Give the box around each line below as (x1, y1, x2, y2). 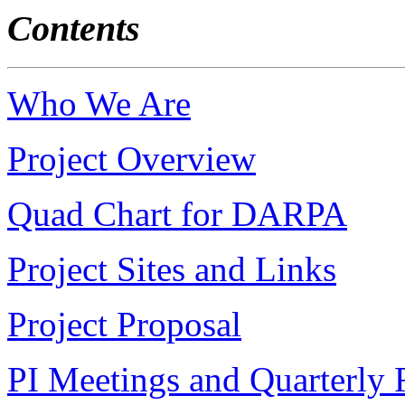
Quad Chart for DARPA (7, 193, 347, 233)
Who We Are (7, 83, 191, 123)
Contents (7, 8, 140, 49)
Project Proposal (7, 304, 241, 344)
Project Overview (7, 138, 256, 178)
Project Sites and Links (7, 249, 336, 288)
